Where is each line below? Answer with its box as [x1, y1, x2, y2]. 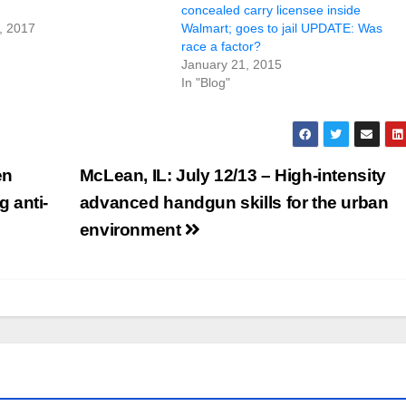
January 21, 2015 [181, 56, 282, 72]
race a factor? [181, 38, 261, 53]
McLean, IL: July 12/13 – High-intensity [79, 165, 386, 185]
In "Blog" [181, 74, 230, 90]
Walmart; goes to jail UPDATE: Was [181, 20, 382, 35]
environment [79, 219, 186, 239]
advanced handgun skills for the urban [79, 192, 389, 212]
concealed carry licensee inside [181, 2, 361, 17]
